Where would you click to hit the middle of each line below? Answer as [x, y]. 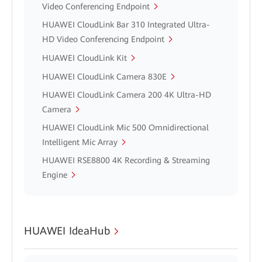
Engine [55, 175]
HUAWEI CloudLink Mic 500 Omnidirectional [125, 127]
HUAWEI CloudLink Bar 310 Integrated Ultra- [126, 25]
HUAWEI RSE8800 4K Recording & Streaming [126, 160]
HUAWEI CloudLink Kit [85, 58]
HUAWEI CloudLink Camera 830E [104, 77]
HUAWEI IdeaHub [67, 231]
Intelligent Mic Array [80, 142]
